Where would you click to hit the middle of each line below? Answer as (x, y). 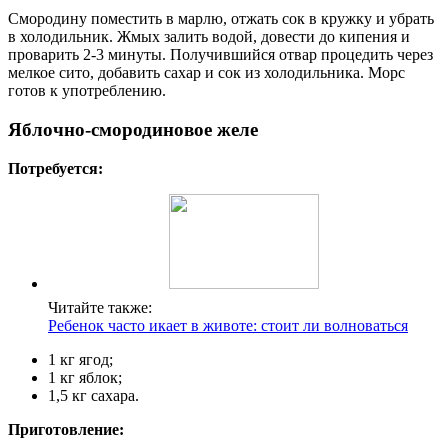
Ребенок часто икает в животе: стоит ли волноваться (228, 325)
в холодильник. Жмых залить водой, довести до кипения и (209, 37)
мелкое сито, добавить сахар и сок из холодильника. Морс (206, 73)
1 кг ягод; (80, 359)
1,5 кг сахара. (93, 395)
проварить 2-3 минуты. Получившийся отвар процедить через (220, 55)
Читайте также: (100, 307)
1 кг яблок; (85, 377)
